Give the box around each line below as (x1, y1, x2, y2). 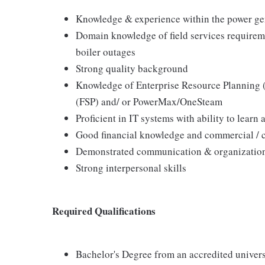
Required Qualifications (52, 203, 156, 218)
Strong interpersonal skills (76, 161, 186, 174)
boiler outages (76, 45, 135, 59)
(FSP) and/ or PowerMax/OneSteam (76, 95, 222, 108)
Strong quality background (76, 62, 188, 75)
